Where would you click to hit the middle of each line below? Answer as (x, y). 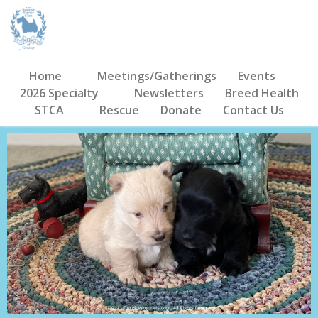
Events (256, 76)
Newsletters (169, 93)
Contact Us (253, 110)
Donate (181, 110)
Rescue (119, 110)
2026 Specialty (59, 93)
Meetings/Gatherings (157, 76)
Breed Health (262, 93)
